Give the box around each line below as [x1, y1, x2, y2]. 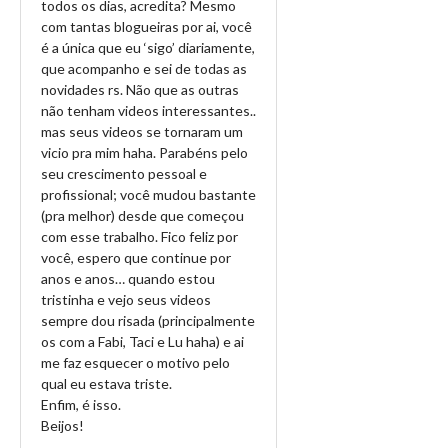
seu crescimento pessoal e [41, 165, 207, 182]
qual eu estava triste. [41, 375, 172, 392]
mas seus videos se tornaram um [41, 123, 243, 140]
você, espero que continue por [41, 249, 231, 266]
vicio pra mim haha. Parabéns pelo [41, 144, 248, 161]
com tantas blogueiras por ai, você [41, 18, 252, 35]
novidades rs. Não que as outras [41, 81, 239, 98]
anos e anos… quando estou [41, 270, 215, 287]
